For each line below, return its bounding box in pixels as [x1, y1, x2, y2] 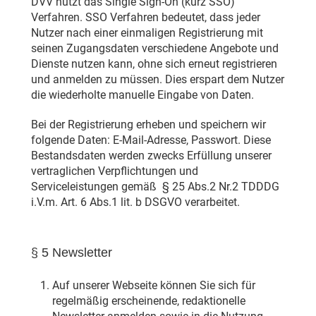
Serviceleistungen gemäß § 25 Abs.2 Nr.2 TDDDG [30, 180, 279, 194]
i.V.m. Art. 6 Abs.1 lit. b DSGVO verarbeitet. [30, 195, 240, 209]
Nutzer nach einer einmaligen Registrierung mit [30, 26, 263, 40]
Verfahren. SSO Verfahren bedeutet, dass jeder [30, 11, 260, 25]
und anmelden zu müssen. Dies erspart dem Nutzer [30, 73, 284, 87]
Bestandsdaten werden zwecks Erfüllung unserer [30, 149, 272, 163]
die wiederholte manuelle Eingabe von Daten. [30, 88, 254, 102]
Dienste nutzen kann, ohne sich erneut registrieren [30, 57, 277, 71]
